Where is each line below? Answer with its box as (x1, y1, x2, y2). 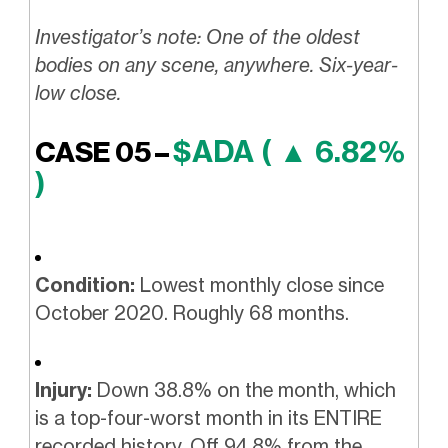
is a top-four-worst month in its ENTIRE (34, 406, 382, 431)
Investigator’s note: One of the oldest (34, 25, 360, 50)
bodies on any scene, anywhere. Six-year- (34, 53, 398, 78)
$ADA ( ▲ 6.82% (172, 132, 405, 170)
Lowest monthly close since (134, 272, 384, 297)
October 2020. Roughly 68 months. (34, 300, 349, 325)
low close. (34, 81, 121, 106)
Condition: (34, 272, 135, 297)
